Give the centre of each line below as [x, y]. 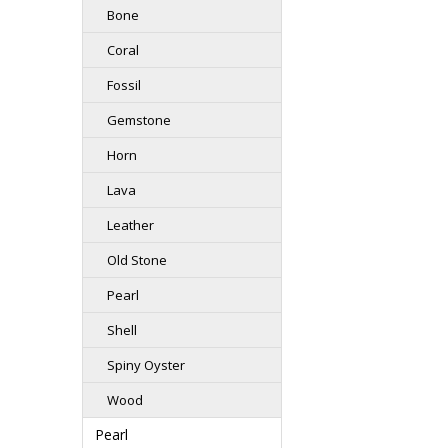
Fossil [124, 85]
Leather [130, 225]
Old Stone [137, 260]
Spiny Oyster [146, 365]
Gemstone [139, 120]
